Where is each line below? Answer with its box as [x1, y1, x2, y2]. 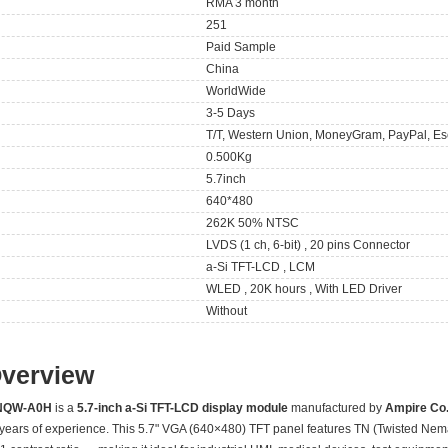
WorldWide [206, 83, 267, 98]
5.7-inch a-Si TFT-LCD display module [77, 400, 288, 415]
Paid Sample [206, 39, 277, 54]
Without [206, 303, 248, 318]
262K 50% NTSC [206, 215, 300, 230]
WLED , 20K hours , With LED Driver [206, 281, 403, 296]
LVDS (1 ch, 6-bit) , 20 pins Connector [206, 237, 411, 252]
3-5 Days [206, 105, 256, 120]
